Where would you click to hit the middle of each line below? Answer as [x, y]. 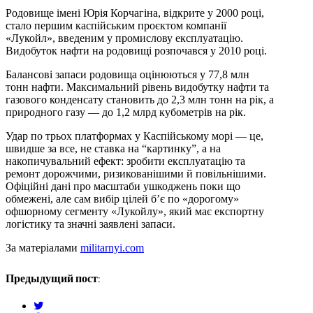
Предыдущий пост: [53, 278]
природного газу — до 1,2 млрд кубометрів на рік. [126, 112]
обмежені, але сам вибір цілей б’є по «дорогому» [122, 199]
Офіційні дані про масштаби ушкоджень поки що [123, 187]
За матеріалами [43, 248]
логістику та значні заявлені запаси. [90, 224]
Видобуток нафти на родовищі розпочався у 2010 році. [136, 51]
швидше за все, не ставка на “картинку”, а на [113, 149]
